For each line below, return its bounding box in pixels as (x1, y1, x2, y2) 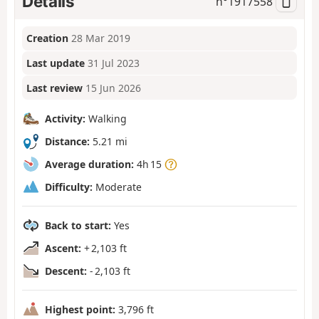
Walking (85, 111, 127, 125)
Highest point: (45, 302, 115, 316)
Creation (26, 31, 69, 46)
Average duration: (45, 157, 134, 171)
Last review (26, 80, 83, 95)
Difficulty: (45, 179, 93, 194)
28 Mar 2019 (71, 31, 131, 46)
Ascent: (45, 241, 81, 255)
